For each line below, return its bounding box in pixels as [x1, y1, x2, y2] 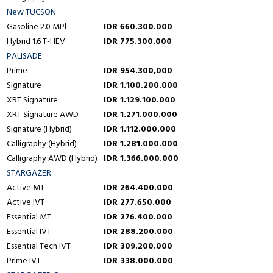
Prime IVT [7, 254, 41, 267]
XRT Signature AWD [7, 108, 79, 121]
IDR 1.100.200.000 [104, 79, 178, 91]
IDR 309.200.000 [104, 239, 172, 252]
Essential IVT [7, 225, 51, 238]
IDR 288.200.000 [104, 225, 173, 238]
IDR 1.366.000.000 [104, 152, 179, 165]
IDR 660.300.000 [104, 20, 172, 33]
